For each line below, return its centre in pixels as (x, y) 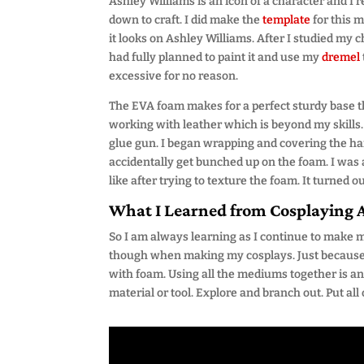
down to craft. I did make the (186, 20)
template (288, 20)
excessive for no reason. (174, 76)
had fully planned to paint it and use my (216, 57)
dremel (341, 57)
